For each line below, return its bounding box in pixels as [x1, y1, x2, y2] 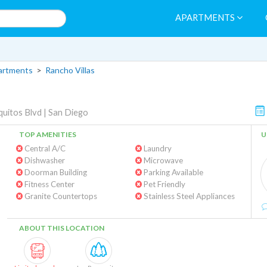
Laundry [141, 144, 172, 153]
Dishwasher [23, 156, 65, 165]
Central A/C [23, 144, 66, 153]
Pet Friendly [141, 179, 185, 189]
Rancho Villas [45, 65, 95, 75]
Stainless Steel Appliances [141, 191, 235, 201]
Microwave [141, 156, 183, 165]
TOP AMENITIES [19, 130, 76, 139]
